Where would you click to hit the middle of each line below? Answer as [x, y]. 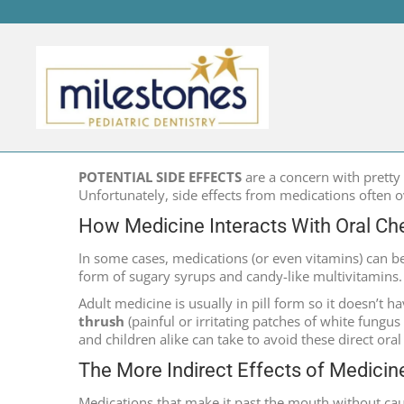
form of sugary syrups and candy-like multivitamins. [240, 276]
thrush [101, 321]
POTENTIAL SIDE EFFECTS [160, 177]
